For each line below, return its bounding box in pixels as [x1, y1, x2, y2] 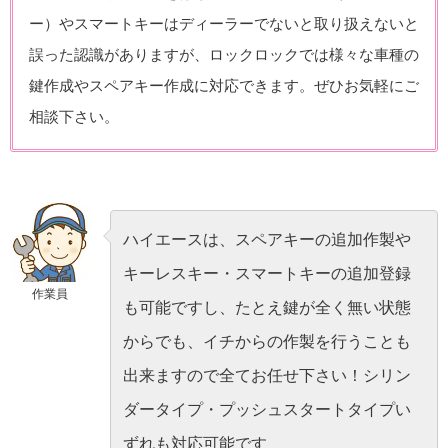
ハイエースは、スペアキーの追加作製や [123, 231, 411, 249]
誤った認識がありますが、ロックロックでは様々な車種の [29, 47, 419, 64]
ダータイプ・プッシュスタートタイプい [123, 401, 411, 419]
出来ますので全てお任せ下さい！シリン [123, 367, 411, 385]
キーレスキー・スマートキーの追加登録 [123, 265, 411, 283]
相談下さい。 [29, 109, 119, 126]
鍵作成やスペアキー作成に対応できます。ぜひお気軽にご [29, 78, 419, 95]
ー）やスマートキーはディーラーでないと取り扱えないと [29, 16, 419, 33]
